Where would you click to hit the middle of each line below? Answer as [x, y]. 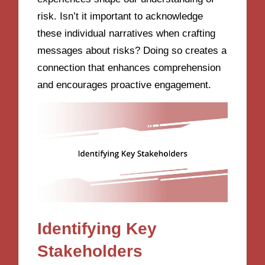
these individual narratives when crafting [127, 33]
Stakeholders [90, 251]
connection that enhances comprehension [129, 67]
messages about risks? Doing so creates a [132, 50]
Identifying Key [97, 228]
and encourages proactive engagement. [125, 85]
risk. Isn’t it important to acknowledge [120, 16]
